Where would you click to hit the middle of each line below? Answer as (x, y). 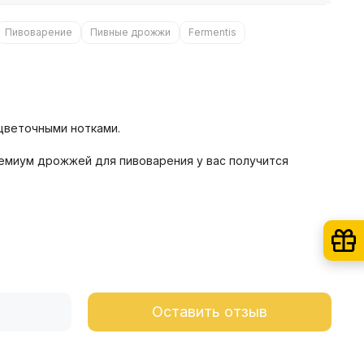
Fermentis (212, 32)
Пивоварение (39, 32)
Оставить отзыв (210, 311)
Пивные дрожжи (130, 32)
